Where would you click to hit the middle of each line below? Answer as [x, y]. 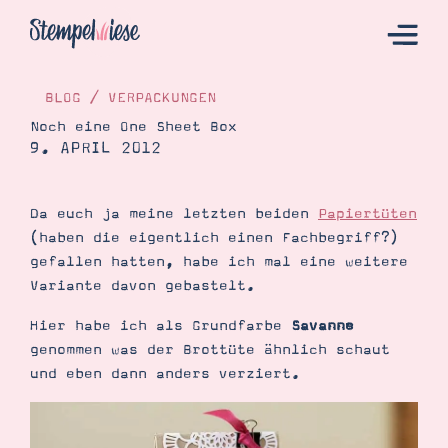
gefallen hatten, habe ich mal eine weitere [219, 262]
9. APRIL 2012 [95, 148]
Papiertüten [367, 214]
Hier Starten [136, 168]
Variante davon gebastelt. [142, 286]
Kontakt [108, 262]
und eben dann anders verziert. [165, 374]
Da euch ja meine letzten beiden [174, 214]
